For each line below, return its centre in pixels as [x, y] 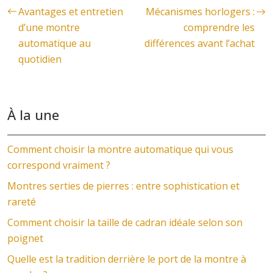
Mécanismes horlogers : [200, 11]
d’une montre [49, 27]
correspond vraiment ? [59, 165]
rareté [22, 201]
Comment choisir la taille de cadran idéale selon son [125, 222]
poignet [25, 238]
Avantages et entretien [71, 11]
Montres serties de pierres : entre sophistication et [123, 186]
